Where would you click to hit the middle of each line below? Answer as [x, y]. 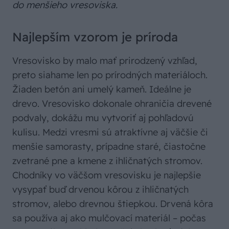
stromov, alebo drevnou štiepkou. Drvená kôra [113, 204]
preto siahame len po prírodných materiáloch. [110, 75]
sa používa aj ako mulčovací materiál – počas [109, 218]
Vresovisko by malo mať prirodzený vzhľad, [105, 61]
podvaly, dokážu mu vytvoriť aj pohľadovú [103, 118]
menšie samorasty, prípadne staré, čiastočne [109, 147]
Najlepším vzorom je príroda [95, 37]
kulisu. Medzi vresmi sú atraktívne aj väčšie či [110, 132]
